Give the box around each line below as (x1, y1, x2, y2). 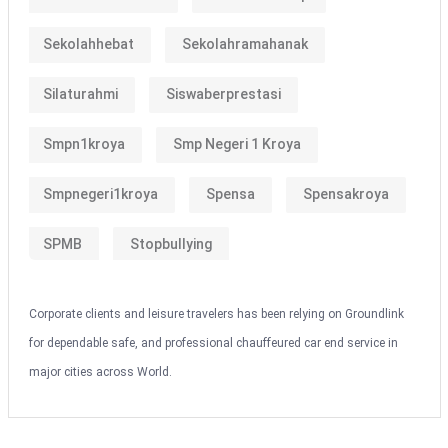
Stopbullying (129, 236, 212, 252)
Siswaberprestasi (165, 86, 281, 102)
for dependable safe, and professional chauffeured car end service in (28, 335, 398, 350)
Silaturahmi (42, 86, 118, 102)
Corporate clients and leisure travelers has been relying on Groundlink (28, 306, 404, 321)
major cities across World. (28, 364, 172, 379)
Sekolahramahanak (181, 36, 308, 52)
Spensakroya (302, 186, 389, 202)
